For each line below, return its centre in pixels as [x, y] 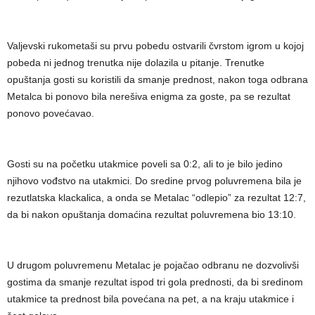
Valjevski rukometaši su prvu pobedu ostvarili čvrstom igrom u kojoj [155, 46]
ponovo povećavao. [51, 113]
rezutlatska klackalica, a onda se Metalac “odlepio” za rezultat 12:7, [156, 198]
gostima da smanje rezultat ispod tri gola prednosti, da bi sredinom [155, 282]
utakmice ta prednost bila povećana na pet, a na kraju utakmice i [150, 299]
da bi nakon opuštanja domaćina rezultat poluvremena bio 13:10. [152, 214]
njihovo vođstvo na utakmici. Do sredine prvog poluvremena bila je [154, 181]
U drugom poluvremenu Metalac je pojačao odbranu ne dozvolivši [153, 265]
